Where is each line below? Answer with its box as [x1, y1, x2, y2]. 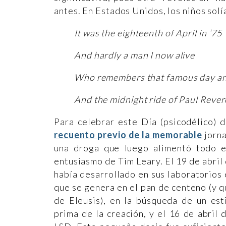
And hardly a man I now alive [74, 49, 195, 61]
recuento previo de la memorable [54, 129, 203, 140]
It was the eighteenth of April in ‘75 [74, 27, 224, 38]
